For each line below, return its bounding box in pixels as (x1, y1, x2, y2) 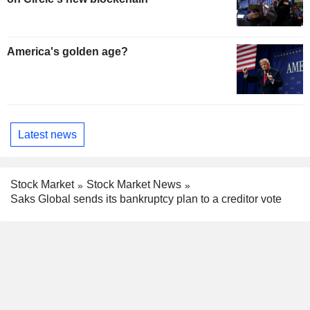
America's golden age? (7, 46, 128, 58)
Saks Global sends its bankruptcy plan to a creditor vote (10, 192, 282, 205)
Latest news (18, 128, 77, 140)
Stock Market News (86, 179, 181, 191)
